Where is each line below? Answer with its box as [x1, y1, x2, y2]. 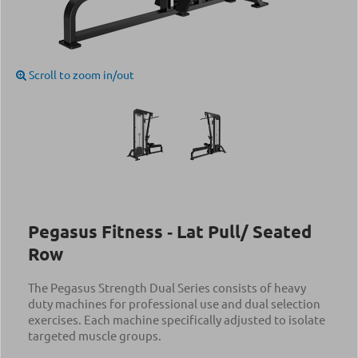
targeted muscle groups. [28, 328, 161, 343]
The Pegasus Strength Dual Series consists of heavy [28, 280, 306, 295]
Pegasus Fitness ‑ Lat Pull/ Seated [28, 221, 312, 242]
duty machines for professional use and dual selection [28, 296, 320, 311]
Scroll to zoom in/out [26, 67, 134, 82]
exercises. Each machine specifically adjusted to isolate [28, 312, 325, 327]
